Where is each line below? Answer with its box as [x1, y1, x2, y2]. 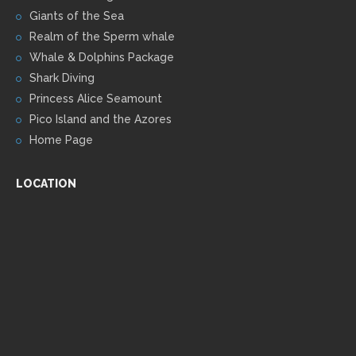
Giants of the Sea [29, 9, 124, 22]
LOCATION [16, 176, 76, 190]
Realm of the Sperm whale [29, 29, 175, 43]
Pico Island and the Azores [29, 112, 172, 126]
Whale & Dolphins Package [29, 50, 174, 64]
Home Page [29, 133, 93, 146]
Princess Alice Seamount [29, 91, 162, 105]
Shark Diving [29, 71, 95, 84]
